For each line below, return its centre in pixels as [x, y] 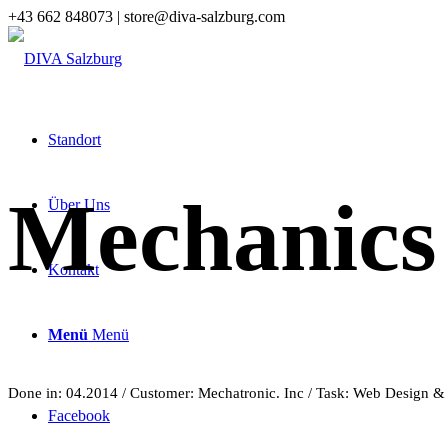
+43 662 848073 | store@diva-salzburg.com [146, 16]
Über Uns [79, 204]
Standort [74, 139]
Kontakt [73, 269]
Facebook [79, 415]
